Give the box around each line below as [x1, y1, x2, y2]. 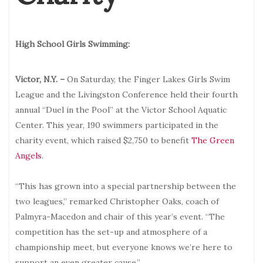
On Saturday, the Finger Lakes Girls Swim [65, 73, 230, 85]
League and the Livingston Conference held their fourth [15, 89, 238, 100]
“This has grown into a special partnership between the [15, 180, 236, 191]
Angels [15, 150, 42, 161]
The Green [191, 134, 234, 146]
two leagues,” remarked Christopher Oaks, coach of [15, 195, 219, 207]
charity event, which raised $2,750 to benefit [15, 134, 191, 146]
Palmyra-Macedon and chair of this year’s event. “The [15, 211, 225, 222]
